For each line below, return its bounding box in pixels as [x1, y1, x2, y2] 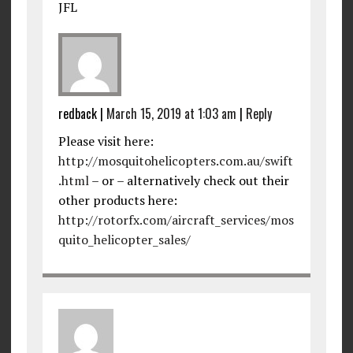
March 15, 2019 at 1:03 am [106, 103, 236, 123]
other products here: [58, 191, 177, 209]
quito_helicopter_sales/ [58, 230, 191, 248]
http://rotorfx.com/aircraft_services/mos [58, 210, 294, 229]
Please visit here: [58, 132, 154, 150]
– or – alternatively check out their [88, 171, 289, 189]
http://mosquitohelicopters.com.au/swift [58, 151, 293, 169]
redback [58, 103, 97, 123]
